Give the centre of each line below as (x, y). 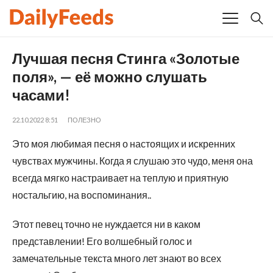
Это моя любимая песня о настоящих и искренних (124, 143)
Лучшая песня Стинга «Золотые (126, 58)
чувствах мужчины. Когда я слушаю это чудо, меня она (133, 160)
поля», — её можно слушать (110, 76)
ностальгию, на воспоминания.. (82, 194)
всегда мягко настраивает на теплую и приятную (120, 177)
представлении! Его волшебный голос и (102, 241)
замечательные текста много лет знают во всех (117, 258)
